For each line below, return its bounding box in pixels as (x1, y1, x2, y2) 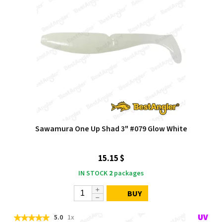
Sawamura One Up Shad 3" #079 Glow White (35, 123, 187, 134)
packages (112, 168, 144, 178)
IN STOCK (78, 168, 108, 178)
